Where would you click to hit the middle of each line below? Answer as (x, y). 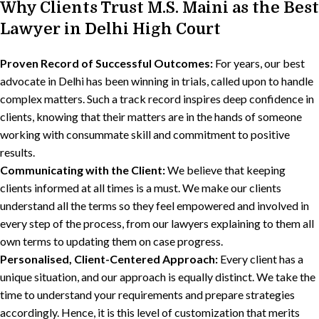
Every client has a (261, 258)
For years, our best (259, 63)
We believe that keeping (225, 169)
